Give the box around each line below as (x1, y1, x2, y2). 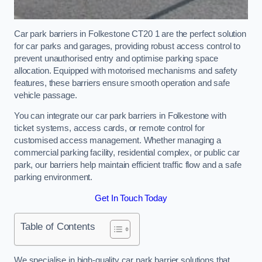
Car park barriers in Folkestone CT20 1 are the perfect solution (14, 29, 246, 39)
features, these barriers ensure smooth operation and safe (14, 78, 230, 88)
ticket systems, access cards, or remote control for (14, 123, 205, 133)
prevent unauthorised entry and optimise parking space (14, 53, 219, 63)
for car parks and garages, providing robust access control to (14, 41, 241, 51)
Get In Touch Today (95, 193, 167, 203)
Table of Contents (20, 220, 95, 233)
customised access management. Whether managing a (14, 136, 222, 146)
